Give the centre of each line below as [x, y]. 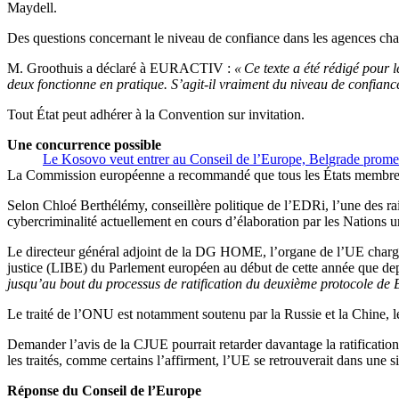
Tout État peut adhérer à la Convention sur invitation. [156, 115]
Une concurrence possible [84, 145]
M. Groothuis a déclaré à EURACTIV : [121, 69]
